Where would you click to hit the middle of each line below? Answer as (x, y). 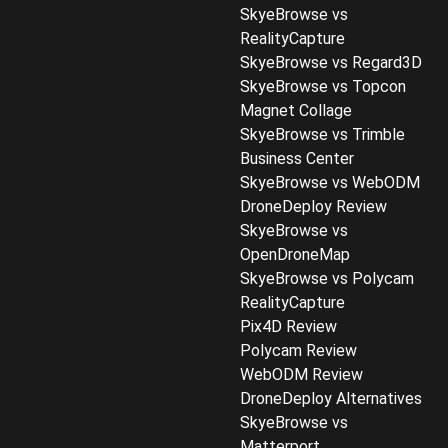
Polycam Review (298, 350)
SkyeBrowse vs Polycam (327, 278)
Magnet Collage (296, 110)
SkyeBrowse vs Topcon (323, 86)
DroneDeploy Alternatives (331, 398)
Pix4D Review (288, 326)
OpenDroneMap (295, 254)
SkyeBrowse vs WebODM (330, 182)
